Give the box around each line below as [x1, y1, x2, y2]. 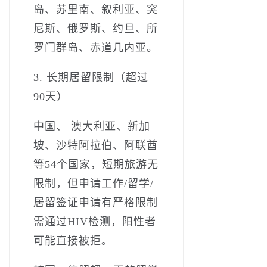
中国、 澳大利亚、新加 [33, 120, 150, 132]
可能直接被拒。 [33, 234, 113, 247]
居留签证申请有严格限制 [33, 196, 158, 209]
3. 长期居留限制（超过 [33, 71, 148, 83]
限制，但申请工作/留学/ [33, 177, 154, 190]
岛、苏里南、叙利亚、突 [33, 3, 158, 15]
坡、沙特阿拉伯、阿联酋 [33, 139, 158, 151]
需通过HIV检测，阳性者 [33, 215, 156, 228]
